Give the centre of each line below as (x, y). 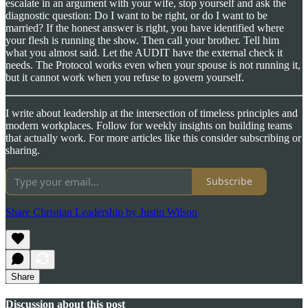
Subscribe (229, 181)
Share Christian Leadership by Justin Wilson (101, 212)
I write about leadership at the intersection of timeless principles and (152, 113)
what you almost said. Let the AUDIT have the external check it (144, 52)
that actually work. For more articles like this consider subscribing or (153, 137)
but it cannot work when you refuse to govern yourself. (125, 77)
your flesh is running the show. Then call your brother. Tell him (142, 40)
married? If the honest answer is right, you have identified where (145, 27)
